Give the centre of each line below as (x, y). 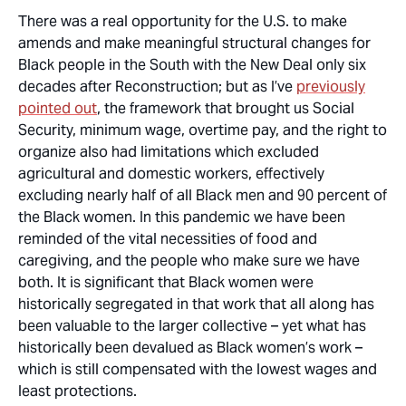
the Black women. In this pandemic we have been (182, 217)
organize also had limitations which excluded (169, 152)
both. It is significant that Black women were (166, 282)
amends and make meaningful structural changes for (194, 43)
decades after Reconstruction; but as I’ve (157, 87)
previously (331, 87)
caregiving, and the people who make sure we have (189, 261)
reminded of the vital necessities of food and (168, 239)
